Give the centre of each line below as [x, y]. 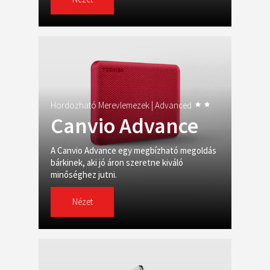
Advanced [174, 105]
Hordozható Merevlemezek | [103, 105]
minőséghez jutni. [84, 174]
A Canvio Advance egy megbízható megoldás [133, 150]
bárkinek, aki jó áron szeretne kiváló [117, 162]
